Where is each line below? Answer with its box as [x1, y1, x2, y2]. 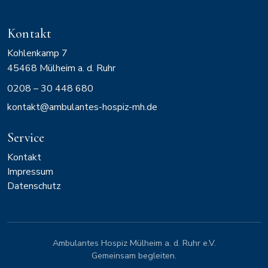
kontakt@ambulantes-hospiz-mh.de [7, 100, 157, 114]
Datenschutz [7, 179, 61, 193]
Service [7, 130, 45, 146]
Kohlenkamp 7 [7, 47, 68, 60]
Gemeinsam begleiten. [92, 249, 176, 262]
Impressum [7, 165, 53, 179]
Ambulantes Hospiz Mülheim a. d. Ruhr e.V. [52, 237, 216, 249]
